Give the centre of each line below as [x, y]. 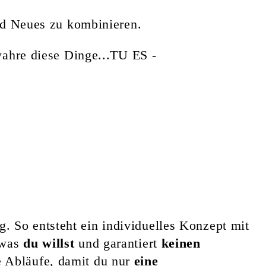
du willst [49, 243]
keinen [181, 243]
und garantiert [118, 243]
